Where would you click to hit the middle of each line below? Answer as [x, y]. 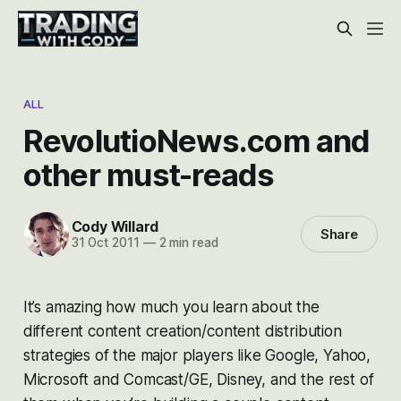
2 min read [187, 243]
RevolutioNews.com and [196, 140]
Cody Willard [115, 227]
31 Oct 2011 [105, 243]
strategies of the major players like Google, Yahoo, [197, 355]
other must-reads [149, 174]
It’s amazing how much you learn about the [171, 307]
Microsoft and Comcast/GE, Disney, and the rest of [198, 379]
